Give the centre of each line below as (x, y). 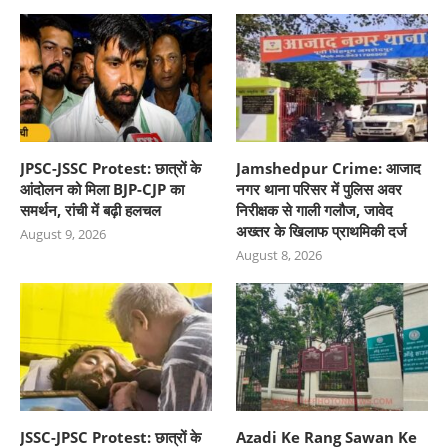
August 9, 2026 (63, 233)
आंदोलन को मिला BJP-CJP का (102, 188)
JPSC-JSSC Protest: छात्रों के (110, 167)
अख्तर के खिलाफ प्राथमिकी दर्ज (322, 230)
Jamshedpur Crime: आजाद (329, 167)
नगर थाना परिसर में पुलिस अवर (319, 188)
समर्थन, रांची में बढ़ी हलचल (90, 209)
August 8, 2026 (279, 254)
